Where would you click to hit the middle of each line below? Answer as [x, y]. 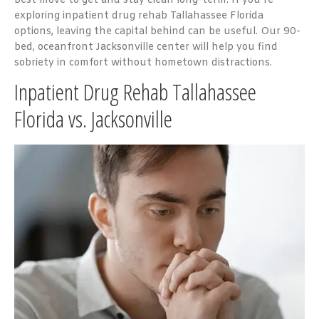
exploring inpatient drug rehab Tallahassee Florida [139, 16]
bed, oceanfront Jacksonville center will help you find [146, 47]
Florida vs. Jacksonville [93, 119]
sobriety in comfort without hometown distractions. [143, 63]
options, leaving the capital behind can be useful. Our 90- [157, 32]
